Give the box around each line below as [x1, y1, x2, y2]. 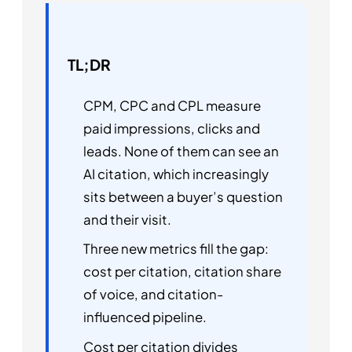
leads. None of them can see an [83, 142, 279, 159]
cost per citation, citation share [83, 263, 281, 280]
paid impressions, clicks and [83, 119, 260, 137]
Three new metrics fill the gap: [83, 240, 269, 258]
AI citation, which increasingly [83, 165, 269, 182]
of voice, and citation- [83, 286, 223, 303]
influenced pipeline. [83, 309, 207, 326]
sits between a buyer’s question [83, 188, 283, 205]
